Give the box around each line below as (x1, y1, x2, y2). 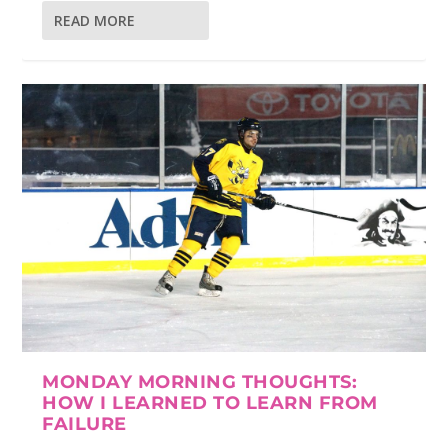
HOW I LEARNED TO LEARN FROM (42, 392, 378, 415)
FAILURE (42, 413, 127, 436)
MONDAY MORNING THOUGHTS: (42, 371, 358, 394)
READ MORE (54, 10, 136, 30)
